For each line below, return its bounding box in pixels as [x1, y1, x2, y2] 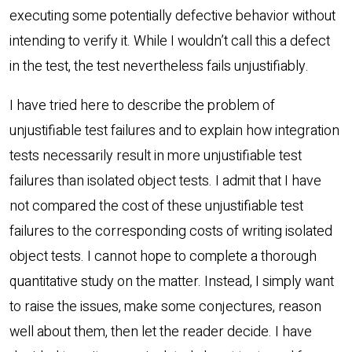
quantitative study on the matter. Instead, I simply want [9, 271, 334, 293]
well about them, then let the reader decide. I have [9, 321, 312, 343]
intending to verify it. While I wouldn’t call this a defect [9, 31, 330, 53]
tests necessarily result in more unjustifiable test [9, 145, 302, 167]
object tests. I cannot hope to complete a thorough [9, 246, 317, 268]
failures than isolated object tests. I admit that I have [9, 170, 321, 192]
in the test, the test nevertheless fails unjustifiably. [9, 56, 309, 78]
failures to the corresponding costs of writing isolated [9, 221, 332, 243]
